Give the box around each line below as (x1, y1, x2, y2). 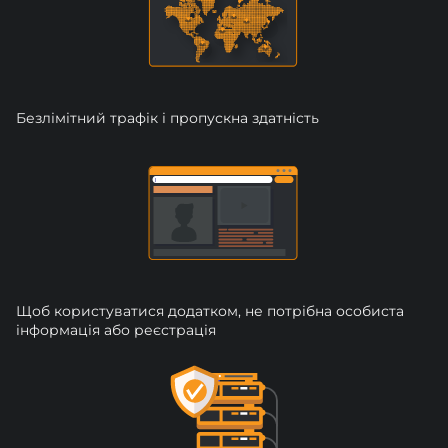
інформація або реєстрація (16, 320, 216, 339)
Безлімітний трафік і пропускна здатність (16, 108, 319, 127)
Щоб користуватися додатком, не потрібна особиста (16, 301, 404, 320)
